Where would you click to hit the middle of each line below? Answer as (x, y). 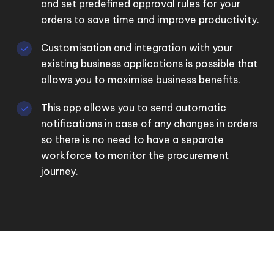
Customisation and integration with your (137, 48)
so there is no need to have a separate (133, 140)
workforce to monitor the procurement (135, 156)
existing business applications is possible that (150, 64)
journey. (60, 172)
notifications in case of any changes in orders (150, 124)
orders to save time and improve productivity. (150, 20)
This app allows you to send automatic (134, 108)
